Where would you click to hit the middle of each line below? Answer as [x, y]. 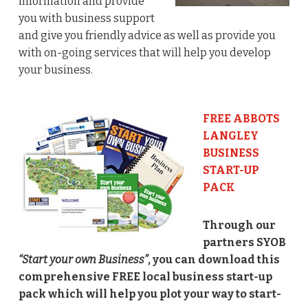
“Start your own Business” [83, 259]
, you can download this [213, 259]
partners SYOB [244, 242]
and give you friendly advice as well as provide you [147, 35]
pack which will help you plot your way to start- [150, 294]
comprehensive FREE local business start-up [145, 276]
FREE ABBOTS [241, 118]
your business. [55, 69]
